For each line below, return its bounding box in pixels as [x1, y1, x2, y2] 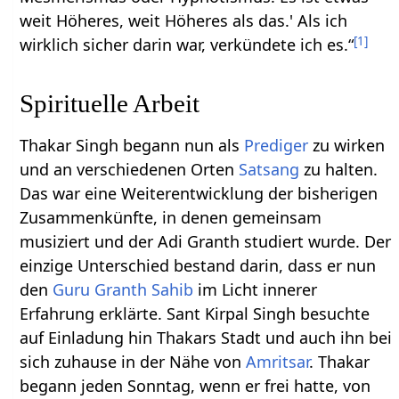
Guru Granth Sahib [53, 279, 194, 301]
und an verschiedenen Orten [20, 159, 240, 181]
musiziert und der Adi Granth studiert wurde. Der [20, 231, 392, 253]
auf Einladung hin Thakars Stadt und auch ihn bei [20, 327, 393, 349]
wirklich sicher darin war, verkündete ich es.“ [20, 34, 354, 56]
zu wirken [308, 134, 386, 157]
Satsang [239, 159, 300, 181]
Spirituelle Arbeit [20, 89, 200, 118]
